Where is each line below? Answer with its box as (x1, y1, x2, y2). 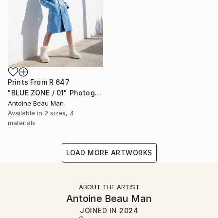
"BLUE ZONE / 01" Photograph (94, 89, 101, 97)
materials (8, 119, 36, 127)
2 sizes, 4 (44, 109, 74, 117)
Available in (8, 109, 44, 117)
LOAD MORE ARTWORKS (66, 148, 152, 157)
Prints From (8, 78, 49, 86)
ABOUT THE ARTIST (78, 183, 140, 191)
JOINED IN (80, 206, 119, 215)
